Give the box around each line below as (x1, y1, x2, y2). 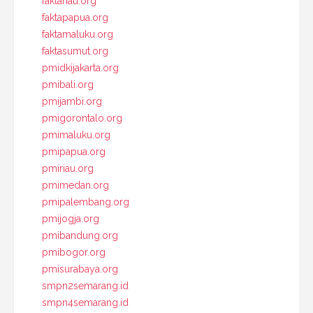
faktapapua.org (42, 11, 108, 23)
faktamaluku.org (42, 28, 113, 40)
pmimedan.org (42, 179, 109, 191)
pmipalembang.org (42, 196, 129, 208)
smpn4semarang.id (42, 296, 129, 308)
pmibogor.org (42, 246, 105, 258)
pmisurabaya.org (42, 263, 118, 275)
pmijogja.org (42, 212, 99, 224)
